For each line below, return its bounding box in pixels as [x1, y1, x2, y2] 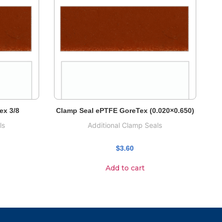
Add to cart [105, 163, 145, 172]
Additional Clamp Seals [88, 120, 163, 129]
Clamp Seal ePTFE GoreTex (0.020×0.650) [55, 106, 194, 114]
